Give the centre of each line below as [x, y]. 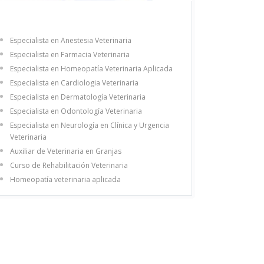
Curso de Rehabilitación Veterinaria [69, 165]
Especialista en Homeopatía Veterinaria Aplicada [91, 68]
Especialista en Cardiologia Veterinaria [74, 82]
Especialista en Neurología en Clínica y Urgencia [90, 125]
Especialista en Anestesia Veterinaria [71, 40]
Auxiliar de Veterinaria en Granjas [66, 151]
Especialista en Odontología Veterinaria [76, 111]
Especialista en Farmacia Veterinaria [70, 54]
